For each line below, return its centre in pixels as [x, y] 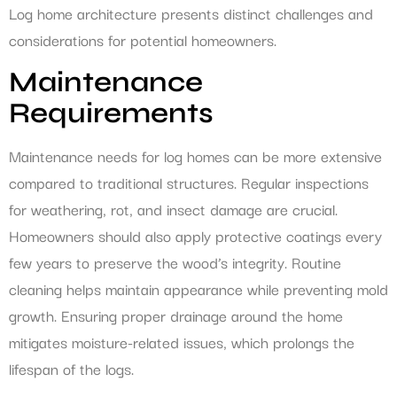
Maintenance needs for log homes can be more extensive [195, 155]
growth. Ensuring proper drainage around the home [176, 315]
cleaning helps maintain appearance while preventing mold [198, 288]
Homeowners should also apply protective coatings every [195, 235]
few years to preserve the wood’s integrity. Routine [175, 261]
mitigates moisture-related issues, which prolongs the [182, 341]
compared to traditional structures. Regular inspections [189, 182]
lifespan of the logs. [71, 368]
